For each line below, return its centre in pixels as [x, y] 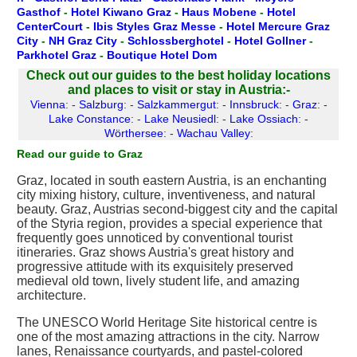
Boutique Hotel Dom [162, 55]
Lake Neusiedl [180, 119]
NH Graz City [84, 41]
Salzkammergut [176, 104]
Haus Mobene [221, 12]
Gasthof [40, 12]
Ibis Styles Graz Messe [156, 26]
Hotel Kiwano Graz [123, 12]
